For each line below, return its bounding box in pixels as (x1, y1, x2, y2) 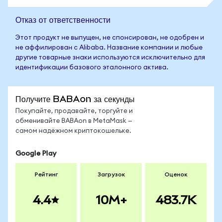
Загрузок (97, 171, 125, 177)
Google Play (15, 150, 56, 157)
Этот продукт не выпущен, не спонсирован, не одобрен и (15, 35, 204, 41)
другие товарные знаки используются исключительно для (15, 55, 205, 61)
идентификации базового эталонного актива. (15, 64, 168, 71)
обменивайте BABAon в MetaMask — (15, 118, 132, 124)
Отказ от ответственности (15, 14, 111, 25)
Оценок (165, 171, 187, 177)
